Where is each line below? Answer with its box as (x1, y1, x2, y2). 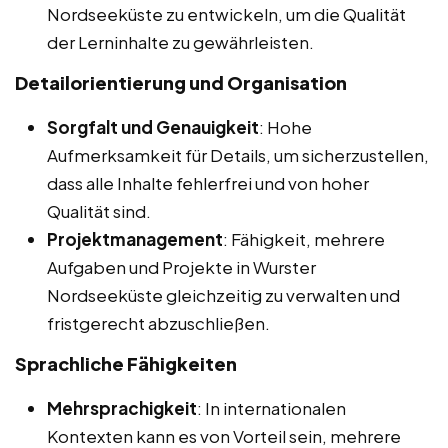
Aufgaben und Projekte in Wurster (47, 256, 316, 279)
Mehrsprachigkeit (47, 397, 197, 420)
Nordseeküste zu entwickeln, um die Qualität (47, 3, 406, 26)
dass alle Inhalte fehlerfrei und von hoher (47, 172, 369, 195)
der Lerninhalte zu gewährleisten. (47, 31, 314, 54)
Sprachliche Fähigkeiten (15, 352, 237, 376)
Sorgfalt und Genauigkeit (47, 116, 259, 139)
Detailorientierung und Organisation (15, 71, 347, 95)
